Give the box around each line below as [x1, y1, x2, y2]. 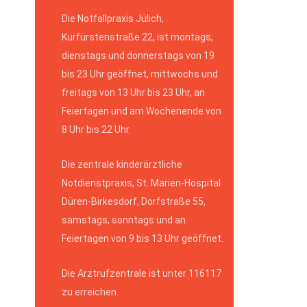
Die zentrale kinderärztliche [62, 159, 182, 171]
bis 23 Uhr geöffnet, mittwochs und [62, 69, 218, 80]
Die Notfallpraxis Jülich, [62, 13, 164, 25]
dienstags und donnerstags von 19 [62, 50, 214, 62]
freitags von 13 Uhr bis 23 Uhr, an [62, 87, 205, 99]
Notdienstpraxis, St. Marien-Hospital [62, 177, 221, 189]
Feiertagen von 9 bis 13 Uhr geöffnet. [62, 233, 223, 245]
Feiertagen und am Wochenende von [62, 106, 221, 117]
